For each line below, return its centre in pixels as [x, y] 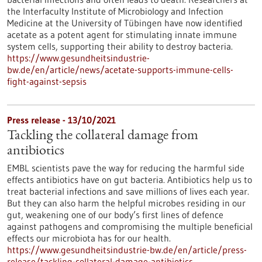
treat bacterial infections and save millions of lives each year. [128, 191]
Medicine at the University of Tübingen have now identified [125, 23]
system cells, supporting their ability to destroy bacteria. [120, 46]
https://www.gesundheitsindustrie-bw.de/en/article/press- [127, 250]
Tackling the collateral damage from [103, 136]
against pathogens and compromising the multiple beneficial [130, 226]
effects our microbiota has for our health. [89, 238]
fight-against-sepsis [47, 81]
